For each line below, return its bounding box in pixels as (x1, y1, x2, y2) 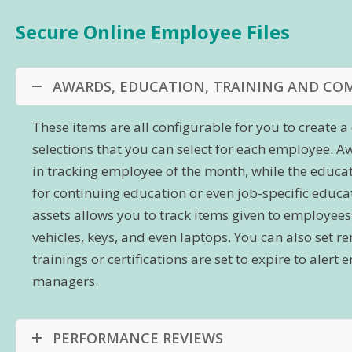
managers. (32, 271, 98, 290)
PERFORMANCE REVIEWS (53, 328, 223, 347)
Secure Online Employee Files (16, 18, 290, 45)
